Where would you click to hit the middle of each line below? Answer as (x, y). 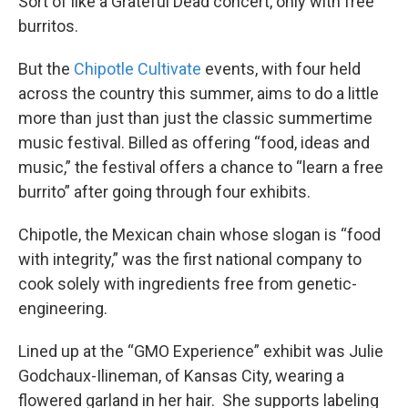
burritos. (48, 26)
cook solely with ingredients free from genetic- (188, 284)
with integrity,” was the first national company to (190, 259)
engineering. (63, 308)
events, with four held (281, 69)
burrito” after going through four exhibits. (164, 192)
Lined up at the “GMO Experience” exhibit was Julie (201, 351)
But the (46, 69)
